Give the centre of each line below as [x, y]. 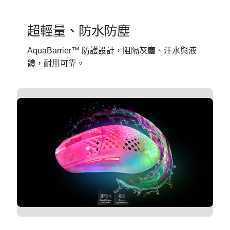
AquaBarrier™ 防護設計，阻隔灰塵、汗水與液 [112, 50]
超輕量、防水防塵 [79, 31]
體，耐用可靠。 [56, 63]
